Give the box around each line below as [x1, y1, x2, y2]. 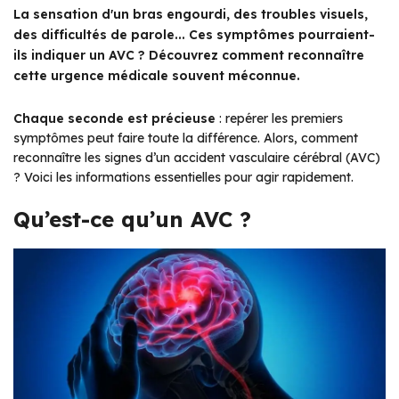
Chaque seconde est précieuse [13, 110, 216, 126]
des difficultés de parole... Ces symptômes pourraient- [13, 26, 375, 43]
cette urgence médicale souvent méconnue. [13, 67, 300, 84]
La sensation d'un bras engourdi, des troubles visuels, [13, 5, 368, 22]
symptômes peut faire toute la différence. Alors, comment [13, 129, 358, 146]
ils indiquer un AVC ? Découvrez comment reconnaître [13, 46, 364, 63]
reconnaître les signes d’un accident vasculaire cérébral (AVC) [13, 149, 380, 166]
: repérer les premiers [216, 110, 343, 126]
